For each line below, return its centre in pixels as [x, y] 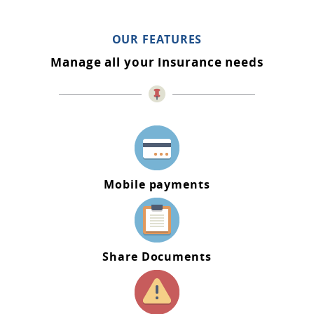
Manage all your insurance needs [157, 62]
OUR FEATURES [157, 39]
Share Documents [157, 256]
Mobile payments [157, 184]
